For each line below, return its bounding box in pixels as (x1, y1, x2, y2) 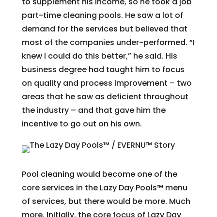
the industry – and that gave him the (21, 104, 166, 116)
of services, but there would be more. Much (21, 195, 190, 207)
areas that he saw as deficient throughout (21, 91, 188, 102)
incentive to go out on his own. (21, 118, 142, 129)
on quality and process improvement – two (21, 77, 192, 89)
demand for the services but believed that (21, 23, 187, 34)
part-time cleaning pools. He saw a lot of (21, 9, 183, 21)
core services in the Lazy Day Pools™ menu (21, 182, 187, 193)
